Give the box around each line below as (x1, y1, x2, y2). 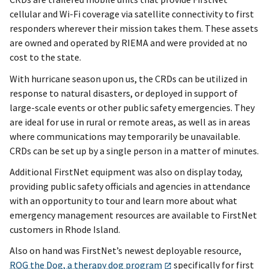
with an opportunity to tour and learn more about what (10, 194, 237, 207)
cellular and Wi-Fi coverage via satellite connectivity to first (10, 8, 254, 20)
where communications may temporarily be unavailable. (10, 130, 240, 142)
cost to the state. (10, 51, 81, 64)
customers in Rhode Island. (10, 223, 120, 235)
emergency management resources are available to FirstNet (10, 208, 257, 221)
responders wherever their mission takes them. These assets (10, 22, 258, 35)
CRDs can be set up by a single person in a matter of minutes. (10, 144, 259, 157)
